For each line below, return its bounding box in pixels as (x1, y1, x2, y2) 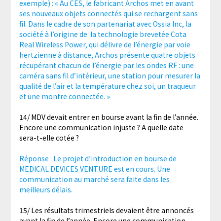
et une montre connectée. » (19, 91, 110, 102)
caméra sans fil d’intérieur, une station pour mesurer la (19, 71, 200, 81)
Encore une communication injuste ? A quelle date (19, 122, 184, 133)
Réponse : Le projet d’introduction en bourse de (19, 153, 177, 164)
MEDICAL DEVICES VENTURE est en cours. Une (19, 164, 170, 174)
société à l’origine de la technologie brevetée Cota (19, 29, 186, 39)
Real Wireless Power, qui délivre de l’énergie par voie (19, 39, 190, 50)
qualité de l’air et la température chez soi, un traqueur (19, 81, 196, 91)
